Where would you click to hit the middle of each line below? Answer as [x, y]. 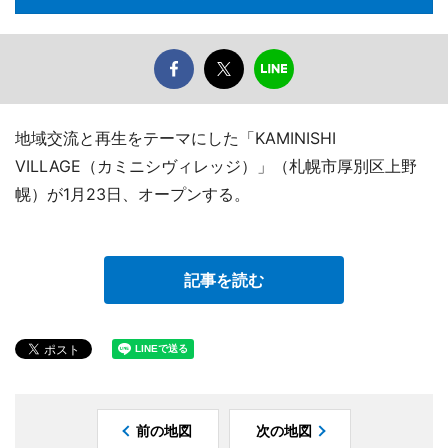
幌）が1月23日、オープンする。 [132, 194]
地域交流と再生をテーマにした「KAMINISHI [175, 138]
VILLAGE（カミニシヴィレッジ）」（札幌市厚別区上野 [216, 166]
